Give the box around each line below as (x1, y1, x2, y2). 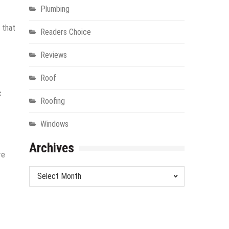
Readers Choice (40, 27, 91, 37)
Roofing (40, 96, 65, 106)
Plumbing (40, 4, 70, 14)
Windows (40, 119, 68, 129)
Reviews (40, 50, 67, 60)
